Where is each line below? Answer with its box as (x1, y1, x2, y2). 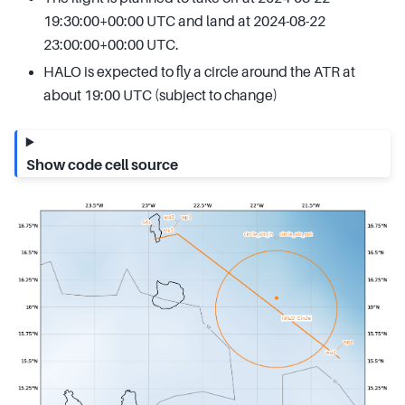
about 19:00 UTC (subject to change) (43, 88, 278, 105)
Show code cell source (25, 157, 178, 174)
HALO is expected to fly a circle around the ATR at (43, 64, 355, 81)
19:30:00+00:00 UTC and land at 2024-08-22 (43, 14, 325, 31)
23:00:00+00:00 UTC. (43, 37, 179, 54)
